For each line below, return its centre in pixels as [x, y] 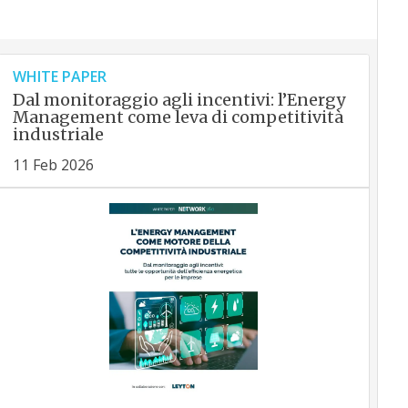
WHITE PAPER [59, 76]
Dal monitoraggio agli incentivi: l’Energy [178, 100]
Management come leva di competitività [178, 117]
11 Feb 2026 [53, 165]
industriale [58, 134]
